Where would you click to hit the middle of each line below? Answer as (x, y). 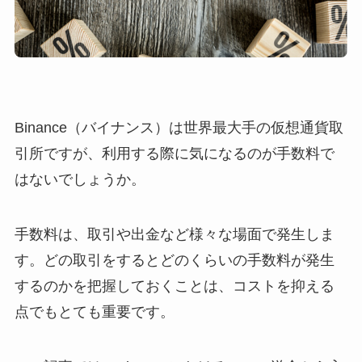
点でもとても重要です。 (94, 312)
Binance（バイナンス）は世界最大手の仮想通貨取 (179, 128)
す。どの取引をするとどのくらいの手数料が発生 (174, 261)
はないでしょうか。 (80, 180)
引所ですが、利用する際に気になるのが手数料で (174, 154)
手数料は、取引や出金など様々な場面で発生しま (174, 235)
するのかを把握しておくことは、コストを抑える (174, 286)
